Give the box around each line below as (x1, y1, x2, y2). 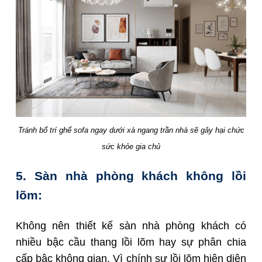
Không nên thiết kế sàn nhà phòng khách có (16, 219, 246, 232)
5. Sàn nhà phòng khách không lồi (16, 169, 246, 183)
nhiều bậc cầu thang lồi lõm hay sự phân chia (16, 236, 246, 248)
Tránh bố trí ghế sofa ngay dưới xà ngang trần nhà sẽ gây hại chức (18, 126, 244, 135)
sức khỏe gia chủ (102, 142, 160, 151)
